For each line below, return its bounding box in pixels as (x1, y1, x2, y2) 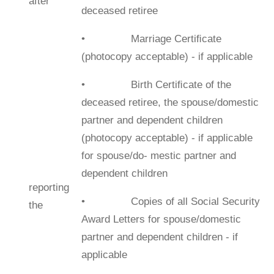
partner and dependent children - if (81, 231, 238, 243)
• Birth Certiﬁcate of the (81, 78, 231, 91)
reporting (28, 181, 69, 193)
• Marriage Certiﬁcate (81, 32, 221, 45)
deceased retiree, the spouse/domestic (81, 96, 259, 108)
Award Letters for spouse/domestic (81, 213, 241, 225)
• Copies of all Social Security (81, 195, 260, 207)
